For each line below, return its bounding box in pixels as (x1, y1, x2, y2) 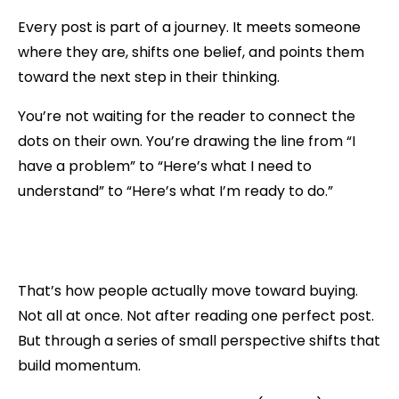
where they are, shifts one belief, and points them (18, 41, 364, 62)
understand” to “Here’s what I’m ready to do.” (18, 180, 333, 201)
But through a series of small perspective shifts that (18, 330, 380, 351)
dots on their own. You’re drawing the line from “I (18, 130, 355, 151)
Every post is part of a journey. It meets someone (18, 16, 361, 37)
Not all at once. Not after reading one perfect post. (18, 305, 374, 326)
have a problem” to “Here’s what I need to (18, 155, 312, 176)
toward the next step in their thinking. (18, 66, 280, 87)
